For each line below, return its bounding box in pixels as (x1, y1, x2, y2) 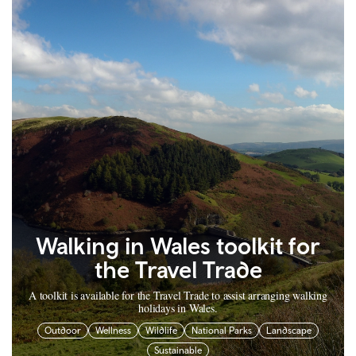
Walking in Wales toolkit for (36, 231, 320, 260)
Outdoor (44, 325, 81, 337)
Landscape (266, 325, 311, 337)
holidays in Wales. (138, 300, 218, 316)
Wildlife (145, 325, 177, 337)
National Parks (192, 325, 252, 337)
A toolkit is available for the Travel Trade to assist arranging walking (29, 288, 327, 304)
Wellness (95, 325, 131, 337)
